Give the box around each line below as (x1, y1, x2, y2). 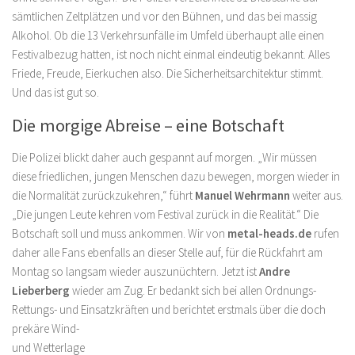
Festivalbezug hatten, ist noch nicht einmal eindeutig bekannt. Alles (12, 47, 330, 62)
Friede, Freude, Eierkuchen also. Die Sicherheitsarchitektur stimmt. (12, 66, 323, 81)
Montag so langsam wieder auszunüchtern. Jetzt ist (12, 264, 259, 279)
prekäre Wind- (12, 321, 79, 336)
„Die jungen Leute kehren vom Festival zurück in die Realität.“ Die (12, 207, 319, 222)
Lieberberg (12, 283, 70, 298)
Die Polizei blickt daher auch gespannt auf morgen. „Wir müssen (12, 150, 317, 165)
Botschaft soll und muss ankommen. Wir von (12, 226, 227, 241)
